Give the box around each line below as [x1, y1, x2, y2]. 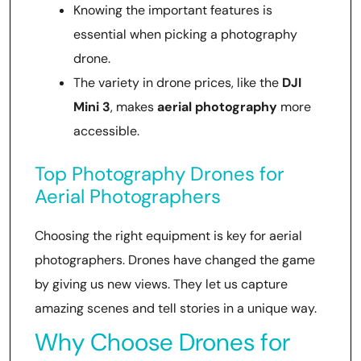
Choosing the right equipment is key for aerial [35, 227, 302, 244]
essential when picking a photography [73, 26, 297, 43]
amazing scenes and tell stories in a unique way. [35, 300, 317, 317]
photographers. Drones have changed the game [35, 251, 315, 268]
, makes [110, 98, 157, 115]
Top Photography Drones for [35, 161, 284, 186]
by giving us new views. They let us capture [35, 276, 288, 293]
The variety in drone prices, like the [73, 74, 282, 91]
